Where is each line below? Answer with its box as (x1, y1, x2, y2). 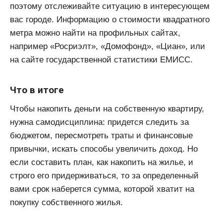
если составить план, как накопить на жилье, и (10, 157, 193, 167)
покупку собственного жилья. (10, 197, 123, 207)
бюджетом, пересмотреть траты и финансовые (10, 130, 193, 140)
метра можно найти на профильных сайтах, (10, 28, 180, 38)
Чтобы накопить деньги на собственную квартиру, (10, 104, 204, 113)
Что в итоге (10, 84, 64, 96)
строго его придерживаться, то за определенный (10, 170, 199, 180)
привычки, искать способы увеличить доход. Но (10, 144, 198, 154)
